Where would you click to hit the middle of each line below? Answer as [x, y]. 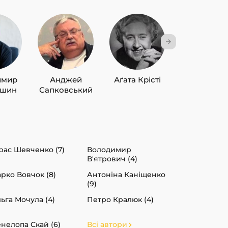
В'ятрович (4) [112, 159]
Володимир [109, 149]
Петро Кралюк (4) [120, 199]
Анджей [66, 79]
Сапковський [66, 90]
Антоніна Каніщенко [126, 174]
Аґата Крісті [138, 79]
